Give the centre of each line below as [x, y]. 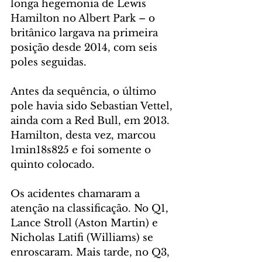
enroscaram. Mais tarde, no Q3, [92, 252]
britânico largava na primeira [86, 33]
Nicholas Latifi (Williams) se [83, 237]
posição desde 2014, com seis [85, 47]
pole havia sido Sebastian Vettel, [93, 106]
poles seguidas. [49, 62]
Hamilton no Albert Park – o [84, 18]
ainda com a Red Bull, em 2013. [92, 120]
